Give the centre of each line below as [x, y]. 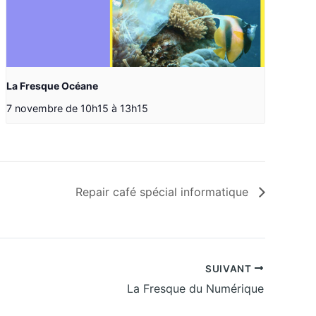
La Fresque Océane [52, 86]
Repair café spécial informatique [164, 192]
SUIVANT [230, 268]
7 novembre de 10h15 [57, 109]
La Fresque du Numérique [195, 289]
